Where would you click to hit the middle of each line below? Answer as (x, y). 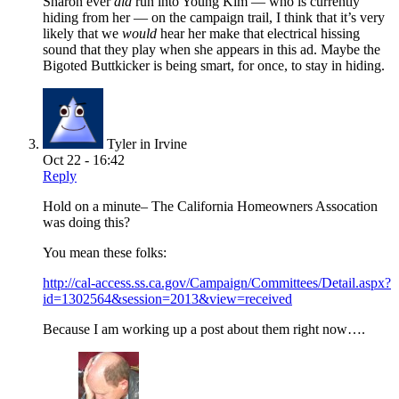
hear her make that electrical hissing (258, 33)
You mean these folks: (105, 252)
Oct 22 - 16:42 (84, 159)
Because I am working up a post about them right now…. (204, 329)
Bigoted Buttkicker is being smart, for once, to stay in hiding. (214, 65)
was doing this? (86, 222)
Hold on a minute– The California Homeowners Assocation (210, 206)
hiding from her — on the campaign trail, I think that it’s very (214, 17)
